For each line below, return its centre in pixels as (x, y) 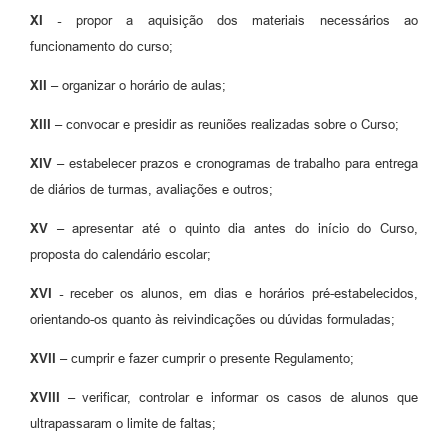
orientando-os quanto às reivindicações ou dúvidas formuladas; (212, 320)
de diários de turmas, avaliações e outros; (151, 190)
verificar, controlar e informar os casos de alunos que (246, 398)
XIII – (48, 125)
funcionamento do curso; (101, 47)
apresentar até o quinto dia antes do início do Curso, (245, 229)
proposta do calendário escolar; (120, 255)
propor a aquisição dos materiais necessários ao (246, 21)
